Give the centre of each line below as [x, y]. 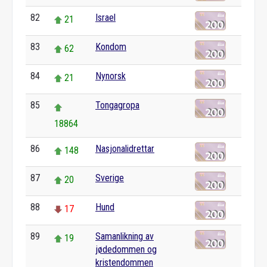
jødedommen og [126, 249]
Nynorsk [111, 76]
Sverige [110, 178]
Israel [105, 18]
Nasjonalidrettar [125, 149]
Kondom [111, 47]
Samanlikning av [125, 236]
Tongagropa [117, 105]
